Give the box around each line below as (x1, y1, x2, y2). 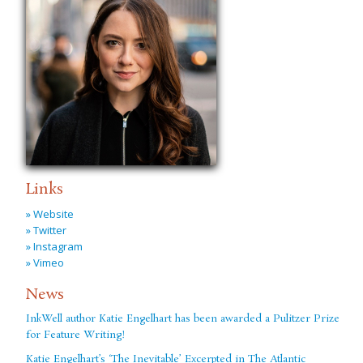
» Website (26, 207, 75, 222)
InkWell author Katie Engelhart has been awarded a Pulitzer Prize (26, 312, 340, 327)
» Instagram (26, 239, 83, 254)
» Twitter (26, 223, 67, 238)
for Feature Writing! (26, 328, 126, 343)
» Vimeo (26, 255, 65, 271)
